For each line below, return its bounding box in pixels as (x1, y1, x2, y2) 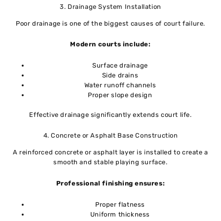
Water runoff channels (84, 81, 156, 89)
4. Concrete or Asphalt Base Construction (43, 132, 178, 140)
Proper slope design (88, 91, 152, 99)
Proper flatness (95, 200, 145, 208)
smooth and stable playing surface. (53, 158, 168, 166)
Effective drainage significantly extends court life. (29, 110, 192, 118)
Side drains (102, 72, 139, 79)
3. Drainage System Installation (60, 2, 161, 10)
